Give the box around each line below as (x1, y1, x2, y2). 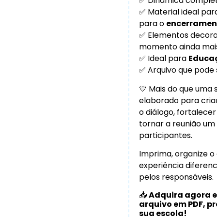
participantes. (139, 129, 192, 141)
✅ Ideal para (139, 53, 188, 64)
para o (139, 18, 166, 30)
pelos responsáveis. (139, 171, 214, 183)
